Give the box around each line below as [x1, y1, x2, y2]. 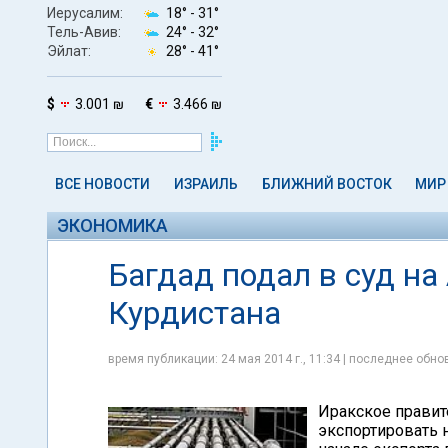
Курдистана [108, 294, 281, 332]
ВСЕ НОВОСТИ [55, 176, 150, 192]
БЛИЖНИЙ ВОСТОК [261, 176, 392, 192]
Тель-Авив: [47, 23, 121, 40]
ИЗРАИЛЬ [173, 176, 238, 192]
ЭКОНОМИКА [57, 215, 168, 236]
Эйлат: [47, 42, 91, 59]
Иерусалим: [47, 4, 123, 21]
